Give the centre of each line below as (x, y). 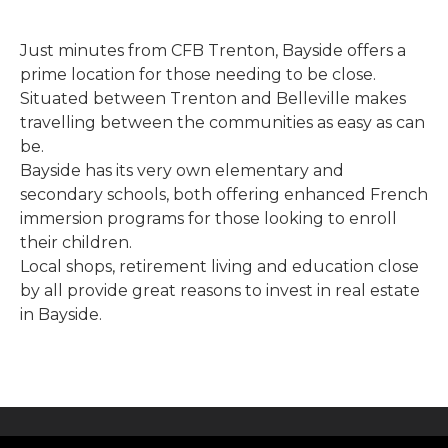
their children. (76, 242)
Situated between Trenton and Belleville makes (213, 98)
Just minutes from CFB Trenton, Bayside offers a (213, 50)
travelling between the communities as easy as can (222, 122)
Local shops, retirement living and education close (219, 266)
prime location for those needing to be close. (198, 74)
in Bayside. (61, 314)
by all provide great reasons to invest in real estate (220, 290)
